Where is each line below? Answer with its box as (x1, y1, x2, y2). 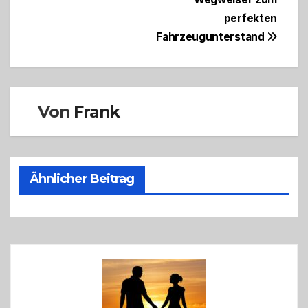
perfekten (223, 12, 277, 25)
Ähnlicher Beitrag (29, 171, 135, 187)
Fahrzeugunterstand (156, 30, 267, 44)
